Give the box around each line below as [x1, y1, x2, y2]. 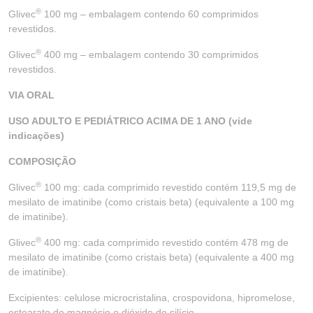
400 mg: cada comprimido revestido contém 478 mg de [41, 237, 289, 248]
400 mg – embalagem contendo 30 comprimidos [41, 49, 259, 60]
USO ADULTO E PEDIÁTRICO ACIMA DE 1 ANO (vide [8, 115, 252, 126]
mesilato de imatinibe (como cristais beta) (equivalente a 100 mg [8, 196, 294, 208]
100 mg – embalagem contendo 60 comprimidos [41, 8, 259, 20]
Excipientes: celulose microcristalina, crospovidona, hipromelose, [8, 292, 295, 303]
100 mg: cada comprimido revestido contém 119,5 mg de [41, 182, 296, 193]
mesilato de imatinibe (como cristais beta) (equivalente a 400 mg [8, 252, 294, 263]
